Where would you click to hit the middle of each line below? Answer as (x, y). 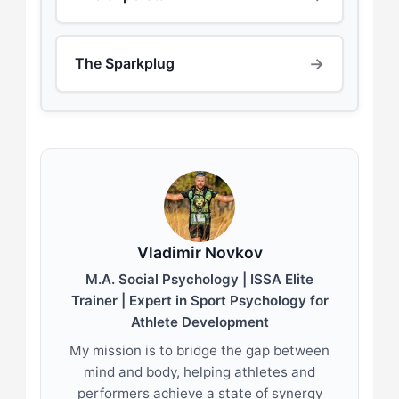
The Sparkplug (124, 64)
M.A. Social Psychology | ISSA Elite (199, 279)
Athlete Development (199, 322)
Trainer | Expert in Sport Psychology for (199, 300)
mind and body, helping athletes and (199, 371)
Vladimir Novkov (199, 252)
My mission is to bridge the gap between (199, 350)
